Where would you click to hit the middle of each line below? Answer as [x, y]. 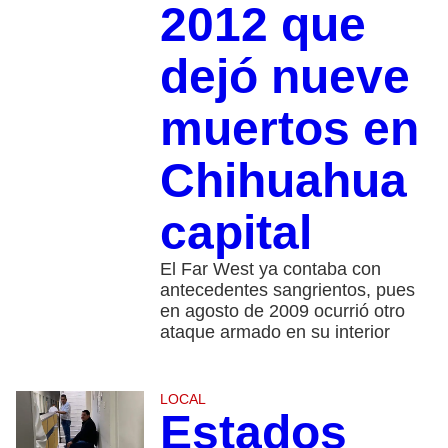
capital [235, 232]
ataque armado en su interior [274, 331]
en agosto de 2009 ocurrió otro [282, 310]
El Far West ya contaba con [270, 268]
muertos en [289, 128]
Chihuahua [283, 180]
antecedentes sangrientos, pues [287, 289]
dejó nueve [284, 76]
